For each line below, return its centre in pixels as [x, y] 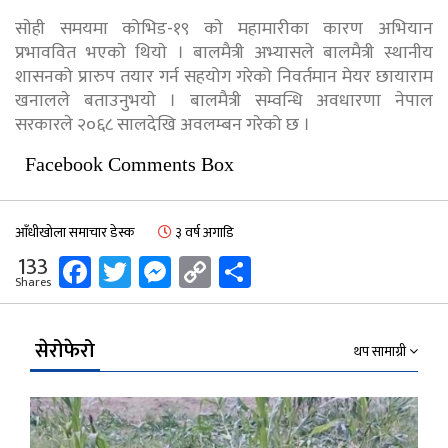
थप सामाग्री [381, 351]
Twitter [180, 271]
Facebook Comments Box [129, 163]
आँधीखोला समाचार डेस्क [74, 232]
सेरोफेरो [65, 350]
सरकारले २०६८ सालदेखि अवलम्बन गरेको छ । [162, 124]
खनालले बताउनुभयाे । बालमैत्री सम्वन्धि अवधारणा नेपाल [224, 100]
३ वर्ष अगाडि [203, 232]
